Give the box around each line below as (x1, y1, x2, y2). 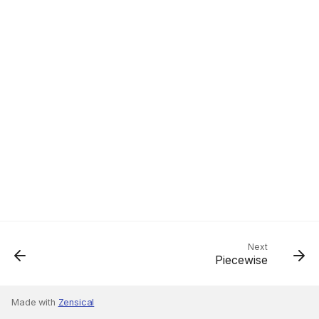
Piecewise (215, 253, 268, 267)
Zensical (58, 297, 95, 308)
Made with (11, 297, 58, 308)
